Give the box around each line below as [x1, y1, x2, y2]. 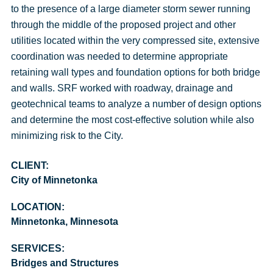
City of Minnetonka [10, 175, 97, 185]
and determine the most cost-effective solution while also [10, 115, 254, 125]
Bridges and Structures [10, 258, 119, 268]
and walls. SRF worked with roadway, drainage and [10, 83, 233, 93]
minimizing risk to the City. [10, 130, 123, 141]
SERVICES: [10, 243, 65, 253]
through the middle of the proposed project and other [10, 19, 236, 30]
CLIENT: [10, 160, 49, 171]
